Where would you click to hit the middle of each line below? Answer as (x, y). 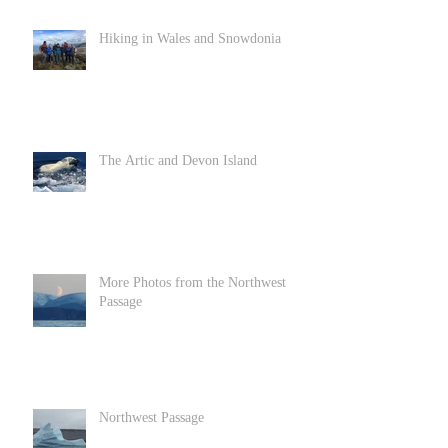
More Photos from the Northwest (192, 283)
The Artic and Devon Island (178, 161)
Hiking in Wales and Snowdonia (190, 39)
